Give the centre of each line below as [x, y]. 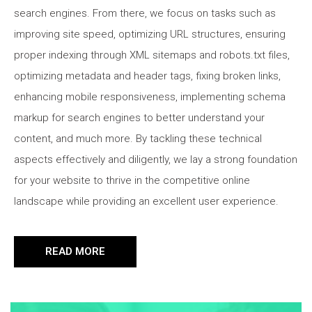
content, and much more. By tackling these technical [138, 138]
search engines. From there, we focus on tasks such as [145, 13]
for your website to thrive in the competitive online [132, 180]
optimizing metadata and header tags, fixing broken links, [147, 76]
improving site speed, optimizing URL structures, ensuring [150, 34]
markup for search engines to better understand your [139, 117]
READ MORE [75, 251]
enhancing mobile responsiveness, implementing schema [150, 96]
